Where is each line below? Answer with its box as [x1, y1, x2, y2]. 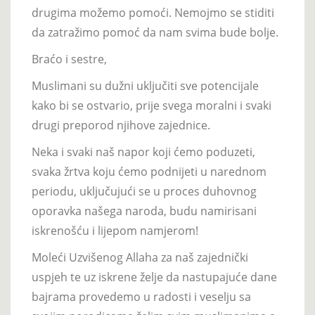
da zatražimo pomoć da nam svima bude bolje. [32, 24, 278, 40]
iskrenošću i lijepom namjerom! [32, 222, 198, 238]
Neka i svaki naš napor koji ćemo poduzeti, [32, 143, 255, 160]
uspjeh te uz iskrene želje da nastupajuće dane [32, 269, 277, 285]
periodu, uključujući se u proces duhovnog [32, 183, 257, 199]
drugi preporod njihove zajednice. [32, 117, 210, 133]
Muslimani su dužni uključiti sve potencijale [32, 77, 259, 94]
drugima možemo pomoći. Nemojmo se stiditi [32, 4, 274, 20]
